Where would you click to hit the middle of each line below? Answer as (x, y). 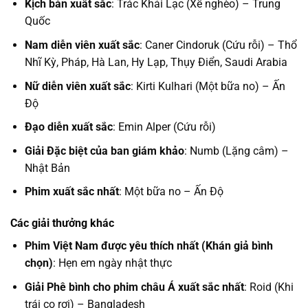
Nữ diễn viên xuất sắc (77, 86)
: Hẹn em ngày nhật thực (112, 263)
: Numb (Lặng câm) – (236, 151)
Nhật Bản (47, 168)
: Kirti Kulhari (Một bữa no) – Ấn (208, 86)
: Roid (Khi (268, 287)
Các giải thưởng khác (62, 223)
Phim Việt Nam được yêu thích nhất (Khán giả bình (148, 246)
